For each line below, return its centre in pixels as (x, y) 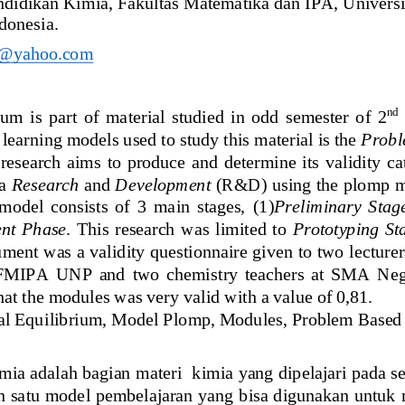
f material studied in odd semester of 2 (240, 116)
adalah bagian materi (111, 372)
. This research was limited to (179, 228)
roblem (330, 318)
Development (163, 183)
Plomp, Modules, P (232, 318)
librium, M (89, 318)
